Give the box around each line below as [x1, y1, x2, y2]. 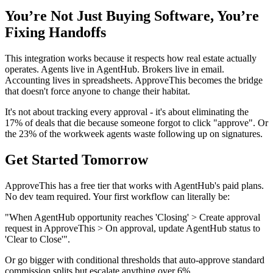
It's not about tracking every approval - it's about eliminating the [5, 107, 249, 118]
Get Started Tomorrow [5, 151, 148, 168]
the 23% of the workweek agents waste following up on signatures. [5, 129, 263, 140]
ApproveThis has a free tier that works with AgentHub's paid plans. [5, 180, 264, 191]
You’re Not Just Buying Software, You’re [5, 8, 259, 24]
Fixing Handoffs [5, 24, 106, 41]
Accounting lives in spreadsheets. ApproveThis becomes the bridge [5, 75, 263, 86]
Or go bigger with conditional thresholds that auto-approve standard [5, 254, 264, 265]
